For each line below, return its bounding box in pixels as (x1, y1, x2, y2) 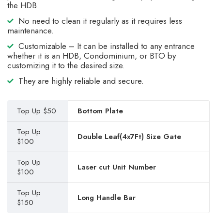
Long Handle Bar (77, 192, 136, 203)
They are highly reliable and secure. (18, 75, 144, 87)
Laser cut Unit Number (77, 162, 156, 172)
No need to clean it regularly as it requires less (18, 15, 182, 27)
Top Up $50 (17, 106, 56, 116)
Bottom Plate (77, 106, 123, 116)
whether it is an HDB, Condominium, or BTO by (7, 50, 176, 62)
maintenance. (7, 25, 54, 36)
